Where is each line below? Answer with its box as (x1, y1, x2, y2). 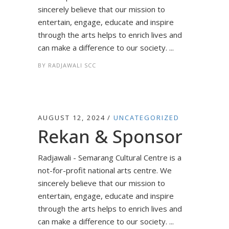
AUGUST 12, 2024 (38, 113, 105, 122)
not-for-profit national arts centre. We (38, 165, 172, 175)
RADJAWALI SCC (48, 61, 96, 69)
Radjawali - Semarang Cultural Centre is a (38, 152, 181, 163)
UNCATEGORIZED (113, 113, 179, 122)
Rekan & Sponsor (38, 124, 182, 148)
